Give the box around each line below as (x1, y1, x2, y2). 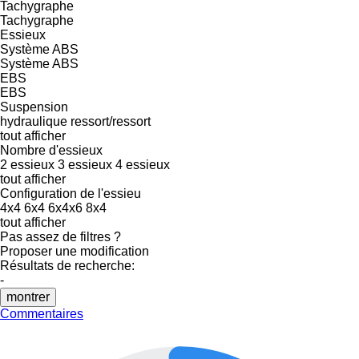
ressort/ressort (71, 114, 151, 128)
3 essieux (58, 157, 112, 171)
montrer (6, 289, 50, 304)
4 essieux (115, 157, 170, 171)
